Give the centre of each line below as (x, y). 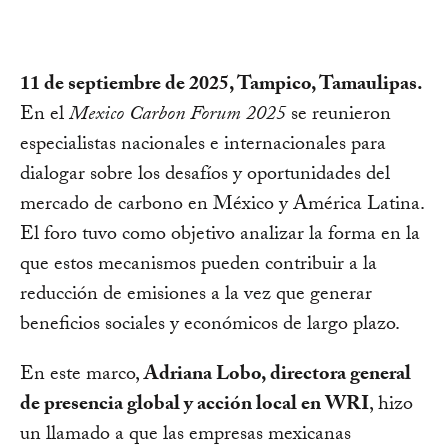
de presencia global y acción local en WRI (194, 406)
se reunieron (338, 116)
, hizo (391, 406)
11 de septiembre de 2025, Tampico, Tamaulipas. (221, 86)
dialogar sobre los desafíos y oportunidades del (205, 176)
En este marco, (82, 376)
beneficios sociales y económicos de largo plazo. (210, 326)
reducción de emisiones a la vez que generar (196, 296)
